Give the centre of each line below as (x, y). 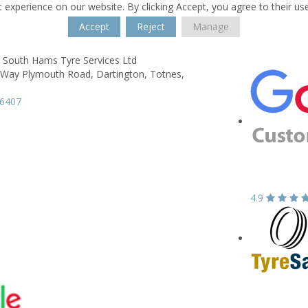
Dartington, (122, 74)
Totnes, (167, 74)
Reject (151, 26)
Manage (211, 26)
